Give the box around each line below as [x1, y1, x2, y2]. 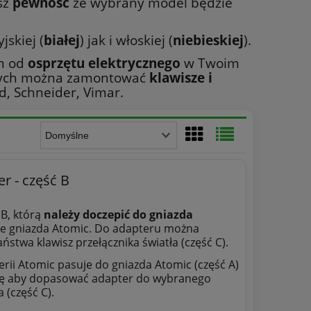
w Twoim [180, 54, 239, 72]
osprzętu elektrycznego [28, 54, 180, 72]
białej [44, 31, 80, 49]
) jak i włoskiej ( [80, 31, 173, 49]
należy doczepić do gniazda [43, 206, 193, 222]
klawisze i [149, 69, 212, 87]
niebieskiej [173, 31, 244, 49]
